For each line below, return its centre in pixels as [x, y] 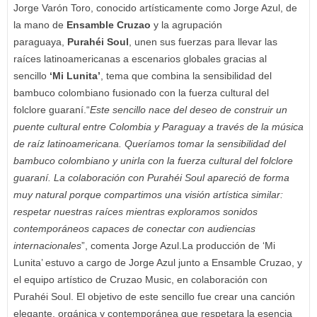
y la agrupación [186, 24]
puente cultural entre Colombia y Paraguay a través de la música [158, 126]
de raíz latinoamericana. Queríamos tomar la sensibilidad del [150, 143]
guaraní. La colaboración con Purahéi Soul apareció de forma [151, 177]
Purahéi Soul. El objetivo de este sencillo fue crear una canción [154, 296]
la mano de [40, 24]
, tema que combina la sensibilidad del [186, 75]
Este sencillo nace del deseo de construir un [189, 109]
